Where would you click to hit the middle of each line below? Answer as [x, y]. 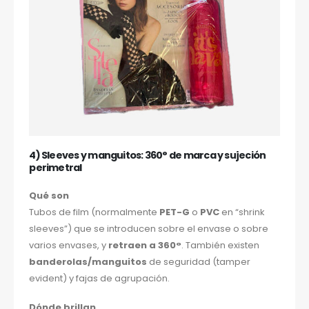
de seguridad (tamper [199, 261]
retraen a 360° [145, 245]
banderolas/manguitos [88, 261]
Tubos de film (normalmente [94, 212]
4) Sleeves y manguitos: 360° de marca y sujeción [148, 155]
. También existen [221, 245]
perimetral [56, 167]
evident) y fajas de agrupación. [100, 278]
